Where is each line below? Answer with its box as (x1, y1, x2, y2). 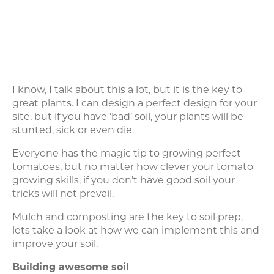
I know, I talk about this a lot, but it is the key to (12, 84, 242, 96)
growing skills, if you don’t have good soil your (12, 174, 235, 187)
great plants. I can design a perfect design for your (12, 97, 257, 109)
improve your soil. (12, 238, 98, 250)
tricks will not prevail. (12, 188, 114, 200)
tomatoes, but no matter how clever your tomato (12, 161, 253, 173)
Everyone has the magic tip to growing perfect (12, 147, 241, 160)
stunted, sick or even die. (12, 124, 134, 136)
